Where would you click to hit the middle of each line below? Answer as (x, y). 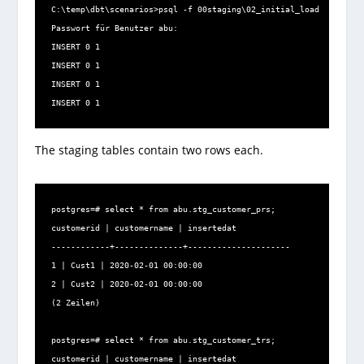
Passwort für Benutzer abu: (114, 28)
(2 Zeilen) (75, 303)
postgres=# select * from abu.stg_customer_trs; (163, 340)
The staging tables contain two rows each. (149, 150)
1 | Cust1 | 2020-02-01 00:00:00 (126, 266)
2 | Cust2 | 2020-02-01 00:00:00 (126, 284)
